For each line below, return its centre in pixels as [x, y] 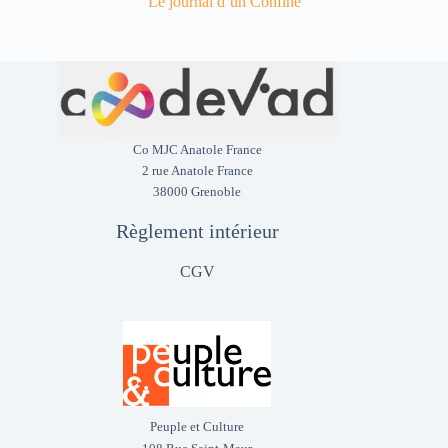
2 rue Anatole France [197, 170]
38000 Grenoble [197, 191]
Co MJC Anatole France [197, 149]
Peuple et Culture [197, 427]
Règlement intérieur [197, 231]
